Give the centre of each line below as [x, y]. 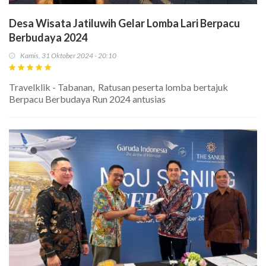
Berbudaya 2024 [48, 37]
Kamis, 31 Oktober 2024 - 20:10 [68, 55]
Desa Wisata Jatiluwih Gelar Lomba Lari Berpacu [124, 23]
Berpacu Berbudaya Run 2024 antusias [87, 99]
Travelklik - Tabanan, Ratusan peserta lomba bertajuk [118, 87]
